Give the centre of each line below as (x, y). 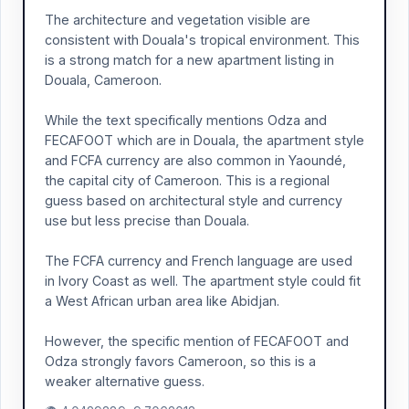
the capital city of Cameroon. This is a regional (187, 180)
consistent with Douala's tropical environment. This (202, 40)
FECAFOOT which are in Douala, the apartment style (204, 140)
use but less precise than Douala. (147, 220)
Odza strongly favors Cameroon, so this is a (180, 361)
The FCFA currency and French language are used (199, 261)
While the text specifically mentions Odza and (186, 120)
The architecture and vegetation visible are (178, 20)
